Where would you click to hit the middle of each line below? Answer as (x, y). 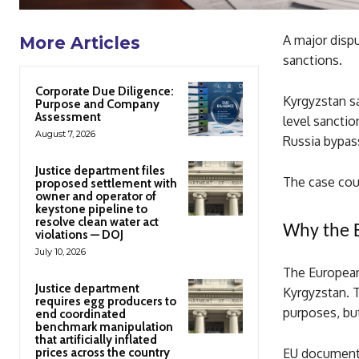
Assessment (68, 117)
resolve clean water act (97, 222)
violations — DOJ (79, 235)
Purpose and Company (97, 105)
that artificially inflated (96, 340)
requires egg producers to (106, 302)
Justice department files (100, 171)
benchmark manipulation (104, 327)
